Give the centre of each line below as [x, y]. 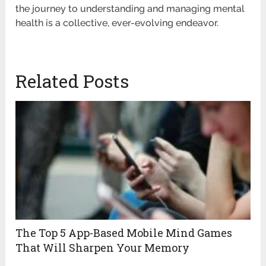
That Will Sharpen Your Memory [103, 248]
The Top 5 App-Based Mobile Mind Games [124, 233]
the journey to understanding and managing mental [130, 9]
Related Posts [72, 81]
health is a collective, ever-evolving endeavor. [117, 23]
